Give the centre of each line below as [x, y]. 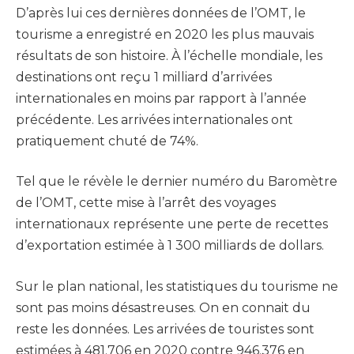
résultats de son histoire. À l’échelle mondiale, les [169, 55]
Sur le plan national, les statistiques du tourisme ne [177, 286]
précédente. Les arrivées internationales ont [154, 119]
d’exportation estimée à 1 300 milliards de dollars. [170, 246]
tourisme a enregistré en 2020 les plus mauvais [165, 34]
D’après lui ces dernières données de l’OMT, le [161, 13]
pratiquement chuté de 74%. [107, 141]
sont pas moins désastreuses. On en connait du [163, 307]
